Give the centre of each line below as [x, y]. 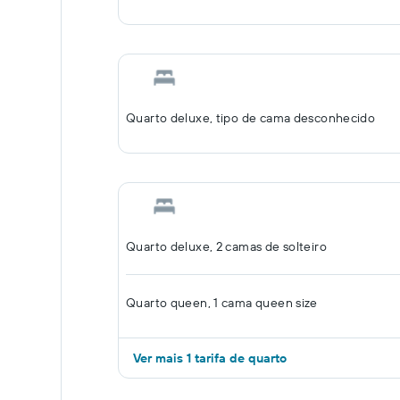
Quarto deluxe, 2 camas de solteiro [226, 246]
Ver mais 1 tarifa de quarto [210, 358]
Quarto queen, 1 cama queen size [222, 303]
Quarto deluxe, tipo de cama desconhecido [251, 118]
